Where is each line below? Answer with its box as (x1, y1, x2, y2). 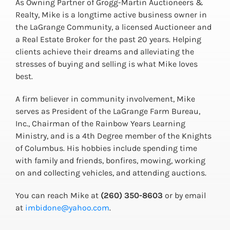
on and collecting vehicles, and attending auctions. (15, 168, 206, 178)
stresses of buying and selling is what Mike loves (15, 59, 198, 69)
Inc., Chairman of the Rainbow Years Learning (15, 119, 185, 129)
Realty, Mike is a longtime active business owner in (15, 10, 207, 20)
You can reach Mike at (15, 190, 101, 201)
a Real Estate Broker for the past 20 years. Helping (15, 34, 201, 45)
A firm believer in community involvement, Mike (15, 94, 195, 104)
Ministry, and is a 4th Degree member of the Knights (15, 131, 212, 141)
